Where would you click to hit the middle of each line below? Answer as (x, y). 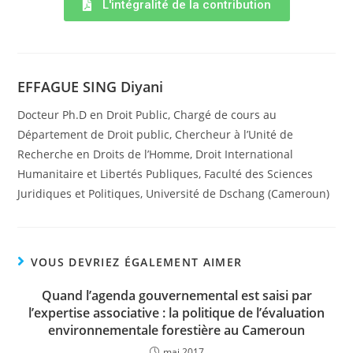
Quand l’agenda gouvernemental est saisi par (176, 295)
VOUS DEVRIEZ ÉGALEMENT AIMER (136, 262)
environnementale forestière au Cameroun (176, 330)
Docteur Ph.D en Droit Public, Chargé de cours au (147, 115)
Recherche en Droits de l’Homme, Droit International (156, 154)
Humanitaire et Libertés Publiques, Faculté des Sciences (165, 174)
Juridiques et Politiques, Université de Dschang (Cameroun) (174, 193)
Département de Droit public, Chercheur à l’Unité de (156, 134)
